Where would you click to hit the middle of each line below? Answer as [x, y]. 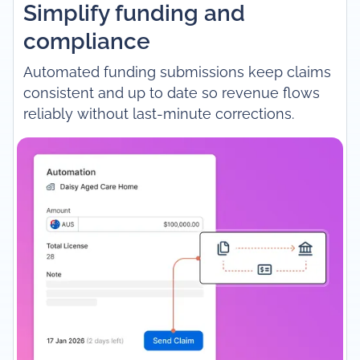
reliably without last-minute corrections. [158, 114]
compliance [86, 41]
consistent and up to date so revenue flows [171, 93]
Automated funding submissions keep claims [177, 72]
